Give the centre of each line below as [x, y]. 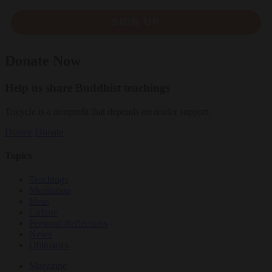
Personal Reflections [68, 223]
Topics [18, 155]
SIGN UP [136, 22]
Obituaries [49, 245]
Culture [43, 212]
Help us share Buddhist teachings [87, 87]
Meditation [50, 191]
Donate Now [43, 60]
